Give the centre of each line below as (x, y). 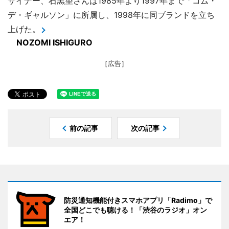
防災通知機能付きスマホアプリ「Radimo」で (138, 200)
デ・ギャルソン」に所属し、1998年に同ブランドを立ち (111, 15)
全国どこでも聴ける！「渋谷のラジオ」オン (135, 210)
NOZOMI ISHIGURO (54, 42)
